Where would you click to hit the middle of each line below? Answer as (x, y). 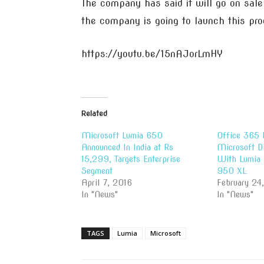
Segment (97, 171)
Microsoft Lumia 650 (122, 136)
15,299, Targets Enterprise (131, 159)
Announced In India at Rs (127, 147)
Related (94, 113)
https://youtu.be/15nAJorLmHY (152, 54)
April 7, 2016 (107, 183)
